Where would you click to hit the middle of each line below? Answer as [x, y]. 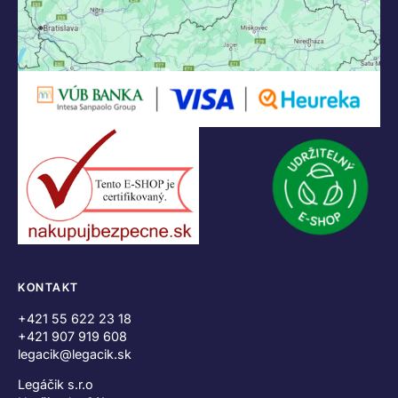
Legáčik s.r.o [56, 384]
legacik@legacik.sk [75, 354]
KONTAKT [48, 287]
